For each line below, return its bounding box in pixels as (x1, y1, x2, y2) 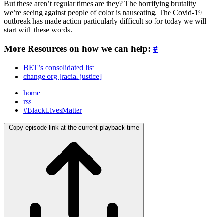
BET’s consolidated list (23, 63, 94, 72)
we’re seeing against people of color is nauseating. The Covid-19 (4, 8, 202, 17)
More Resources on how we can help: (4, 44, 153, 54)
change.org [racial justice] (23, 72, 102, 80)
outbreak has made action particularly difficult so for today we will (4, 17, 206, 26)
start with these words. (4, 26, 72, 34)
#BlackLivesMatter (23, 106, 82, 114)
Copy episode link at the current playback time (9, 124, 139, 131)
